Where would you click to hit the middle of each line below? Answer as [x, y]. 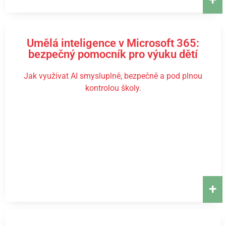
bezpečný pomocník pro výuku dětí [113, 54]
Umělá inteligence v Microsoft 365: [113, 43]
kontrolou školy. [113, 88]
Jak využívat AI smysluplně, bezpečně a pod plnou [113, 76]
